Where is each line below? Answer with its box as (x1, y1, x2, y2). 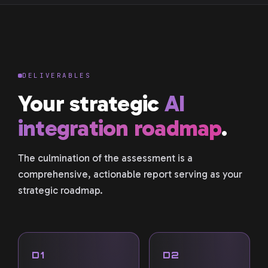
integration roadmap (18, 114, 221, 142)
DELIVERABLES (22, 71, 92, 80)
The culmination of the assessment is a (18, 152, 193, 164)
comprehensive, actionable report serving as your (18, 168, 242, 180)
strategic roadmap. (18, 184, 103, 196)
